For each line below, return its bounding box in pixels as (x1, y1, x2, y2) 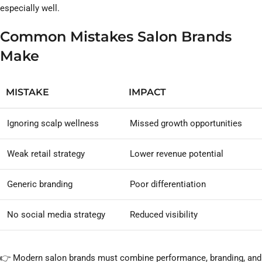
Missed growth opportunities (130, 118, 242, 129)
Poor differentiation (130, 179, 206, 190)
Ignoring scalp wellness (7, 118, 99, 129)
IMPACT (129, 87, 166, 98)
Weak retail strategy (7, 149, 85, 160)
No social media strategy (7, 209, 105, 220)
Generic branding (7, 179, 73, 190)
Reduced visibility (130, 209, 198, 220)
